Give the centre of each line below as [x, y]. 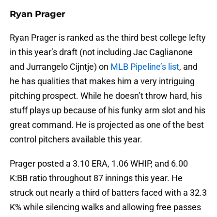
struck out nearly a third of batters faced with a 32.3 [108, 193]
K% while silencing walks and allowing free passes [105, 207]
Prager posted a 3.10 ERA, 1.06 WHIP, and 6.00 [99, 164]
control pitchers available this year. [76, 139]
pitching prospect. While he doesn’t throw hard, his [106, 96]
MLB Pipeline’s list [145, 67]
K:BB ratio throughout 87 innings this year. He [96, 178]
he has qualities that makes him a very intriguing [102, 81]
